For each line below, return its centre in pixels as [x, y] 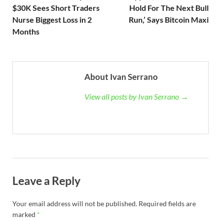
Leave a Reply [46, 180]
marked [25, 214]
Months [26, 31]
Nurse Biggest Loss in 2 [52, 19]
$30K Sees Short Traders [56, 7]
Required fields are [167, 203]
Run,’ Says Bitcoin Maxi [169, 19]
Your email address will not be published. [75, 203]
